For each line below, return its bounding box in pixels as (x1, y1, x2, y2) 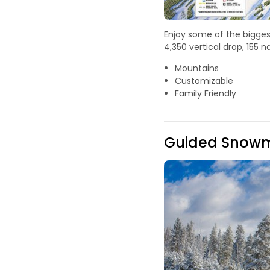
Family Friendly (174, 87, 236, 100)
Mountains (174, 62, 219, 75)
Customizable (174, 75, 233, 87)
